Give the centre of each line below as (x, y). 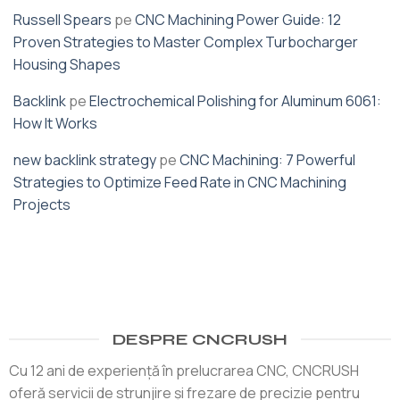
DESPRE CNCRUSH (200, 339)
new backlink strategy (85, 159)
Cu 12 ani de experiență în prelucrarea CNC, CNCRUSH (183, 370)
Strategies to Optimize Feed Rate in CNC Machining (180, 182)
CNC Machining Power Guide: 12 (238, 19)
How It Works (55, 123)
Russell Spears (62, 19)
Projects (42, 204)
